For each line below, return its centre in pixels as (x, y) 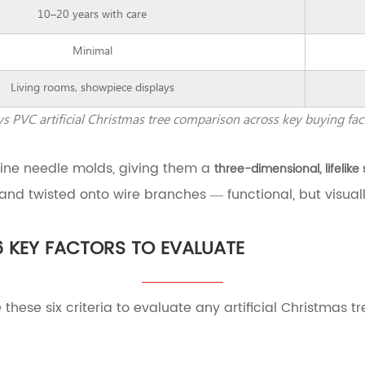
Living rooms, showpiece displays (92, 88)
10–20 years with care (92, 15)
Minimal (92, 52)
